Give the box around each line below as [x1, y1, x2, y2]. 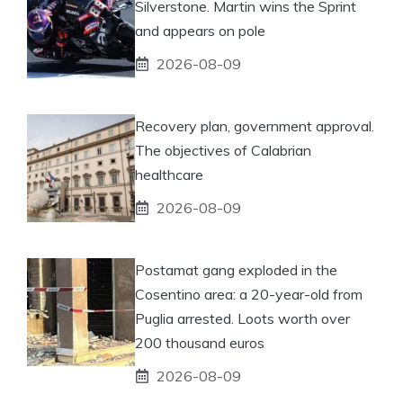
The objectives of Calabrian [135, 140, 311, 159]
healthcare [135, 165, 203, 184]
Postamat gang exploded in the [135, 260, 337, 279]
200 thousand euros [135, 333, 264, 352]
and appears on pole [135, 21, 265, 40]
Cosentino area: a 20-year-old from [135, 284, 363, 303]
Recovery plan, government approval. [135, 116, 374, 135]
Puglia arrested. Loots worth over [135, 309, 350, 327]
